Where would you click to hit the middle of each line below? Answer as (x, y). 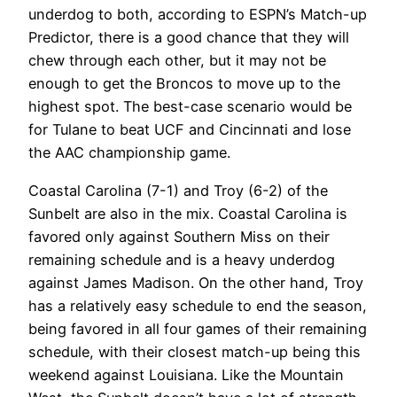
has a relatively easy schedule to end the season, (198, 305)
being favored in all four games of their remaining (198, 328)
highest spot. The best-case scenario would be (190, 107)
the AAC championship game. (129, 153)
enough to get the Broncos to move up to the (184, 84)
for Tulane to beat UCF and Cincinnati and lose (190, 130)
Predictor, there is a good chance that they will (189, 38)
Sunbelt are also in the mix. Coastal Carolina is (188, 213)
